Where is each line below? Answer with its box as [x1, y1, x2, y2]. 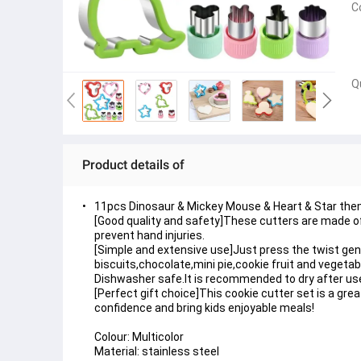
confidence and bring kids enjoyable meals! [94, 301, 314, 314]
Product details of [82, 157, 185, 172]
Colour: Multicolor [94, 330, 184, 343]
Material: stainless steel [94, 345, 219, 358]
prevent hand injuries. [94, 229, 205, 242]
